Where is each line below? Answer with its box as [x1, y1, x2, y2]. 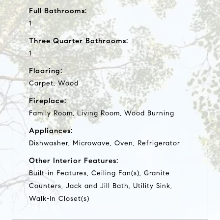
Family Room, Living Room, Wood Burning [29, 109, 174, 117]
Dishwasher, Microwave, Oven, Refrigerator [29, 138, 180, 147]
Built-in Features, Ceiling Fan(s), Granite [29, 168, 170, 177]
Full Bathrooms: [29, 6, 87, 15]
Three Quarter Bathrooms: [29, 36, 128, 45]
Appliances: [29, 126, 73, 135]
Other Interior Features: [29, 156, 118, 165]
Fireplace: [29, 96, 66, 105]
